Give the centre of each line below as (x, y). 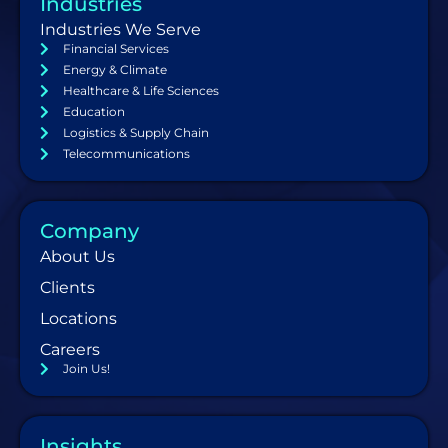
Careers (70, 349)
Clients (67, 287)
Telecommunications (126, 153)
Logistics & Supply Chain (135, 132)
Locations (78, 318)
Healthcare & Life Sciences (140, 90)
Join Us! (86, 368)
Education (93, 111)
